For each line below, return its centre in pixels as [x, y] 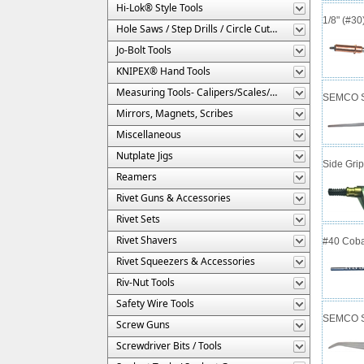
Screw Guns [143, 324]
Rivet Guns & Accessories [173, 197]
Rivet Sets [138, 219]
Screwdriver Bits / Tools [169, 345]
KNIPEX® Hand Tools [163, 71]
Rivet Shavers [147, 240]
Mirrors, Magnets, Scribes [175, 113]
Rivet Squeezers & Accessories [186, 261]
